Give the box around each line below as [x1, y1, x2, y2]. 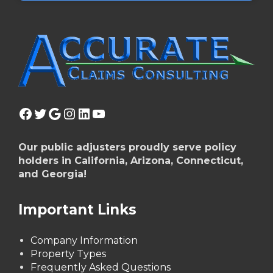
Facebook [18, 104, 88, 122]
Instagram [62, 104, 136, 122]
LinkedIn [76, 104, 140, 122]
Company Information [30, 235, 138, 247]
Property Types [30, 248, 106, 260]
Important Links [18, 201, 136, 219]
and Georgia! [18, 168, 87, 180]
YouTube [91, 104, 155, 122]
